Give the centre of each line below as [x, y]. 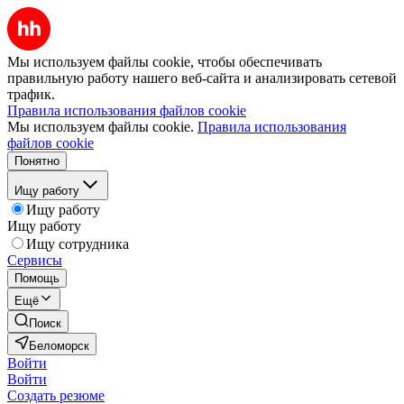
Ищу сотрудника [78, 244]
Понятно [37, 161]
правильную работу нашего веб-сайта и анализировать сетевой [202, 78]
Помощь [37, 278]
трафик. [31, 94]
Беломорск [59, 346]
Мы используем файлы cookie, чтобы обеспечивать [165, 62]
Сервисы [35, 260]
